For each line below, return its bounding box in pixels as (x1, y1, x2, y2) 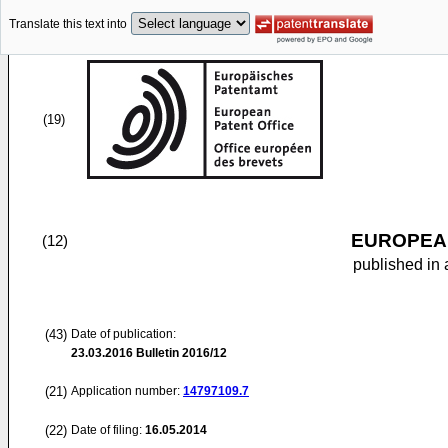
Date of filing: (71, 423, 142, 437)
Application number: (71, 384, 183, 398)
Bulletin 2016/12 (133, 346, 227, 360)
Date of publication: (71, 327, 176, 341)
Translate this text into (9, 17, 127, 32)
